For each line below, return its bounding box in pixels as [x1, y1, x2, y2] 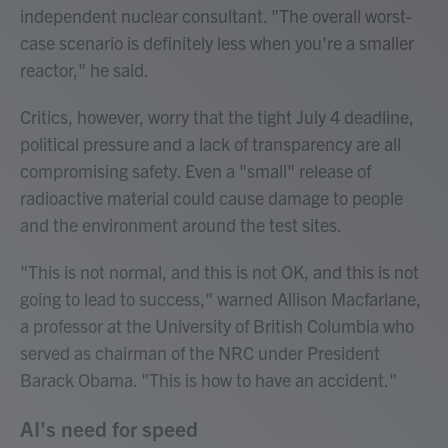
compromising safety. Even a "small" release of [20, 159, 371, 183]
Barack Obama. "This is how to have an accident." [20, 368, 397, 392]
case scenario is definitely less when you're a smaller [20, 31, 414, 55]
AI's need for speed [20, 415, 198, 442]
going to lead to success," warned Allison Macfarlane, [20, 287, 421, 311]
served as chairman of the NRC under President [20, 341, 380, 365]
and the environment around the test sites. [20, 213, 342, 237]
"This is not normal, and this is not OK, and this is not [20, 260, 419, 284]
